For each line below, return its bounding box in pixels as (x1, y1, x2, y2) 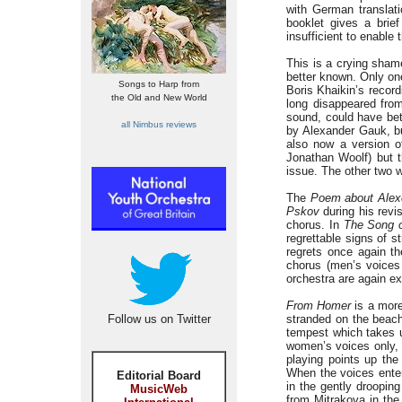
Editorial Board (117, 369, 201, 382)
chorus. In (286, 218, 344, 232)
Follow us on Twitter (107, 312, 211, 326)
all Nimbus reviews (121, 119, 197, 129)
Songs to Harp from (118, 79, 199, 89)
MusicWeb (130, 382, 188, 396)
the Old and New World (110, 92, 207, 102)
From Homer (286, 299, 352, 313)
